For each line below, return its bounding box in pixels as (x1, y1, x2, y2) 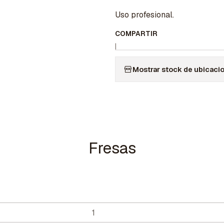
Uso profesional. (115, 9, 174, 20)
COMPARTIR (115, 29, 157, 38)
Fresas (88, 137, 136, 158)
